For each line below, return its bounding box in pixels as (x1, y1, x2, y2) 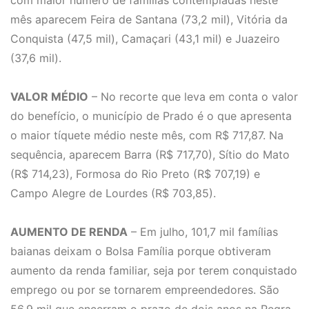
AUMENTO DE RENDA (10, 225, 128, 239)
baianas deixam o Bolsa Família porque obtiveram (10, 244, 271, 259)
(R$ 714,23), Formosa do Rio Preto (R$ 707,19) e (10, 167, 260, 181)
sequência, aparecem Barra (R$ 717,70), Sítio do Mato (10, 148, 290, 162)
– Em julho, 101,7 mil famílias (128, 225, 278, 239)
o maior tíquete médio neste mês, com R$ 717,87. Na (10, 128, 283, 143)
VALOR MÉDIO (10, 90, 88, 104)
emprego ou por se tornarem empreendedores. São (10, 283, 279, 297)
